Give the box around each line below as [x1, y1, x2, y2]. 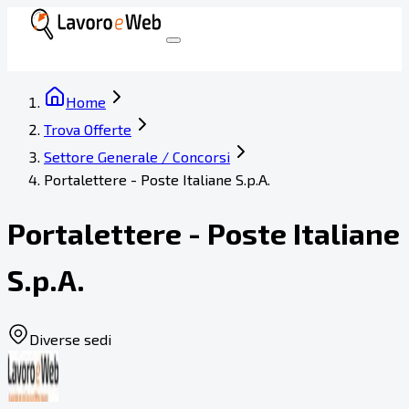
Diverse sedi [29, 330, 111, 348]
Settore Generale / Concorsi [44, 148, 230, 165]
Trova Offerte [44, 121, 131, 138]
